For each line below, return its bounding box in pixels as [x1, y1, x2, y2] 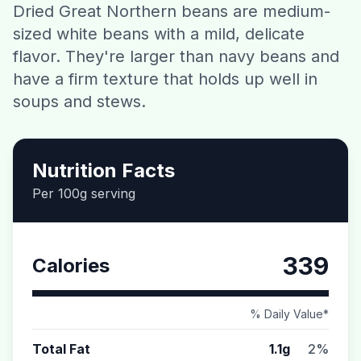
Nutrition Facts [32, 159, 175, 182]
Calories [32, 254, 110, 277]
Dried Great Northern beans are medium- [13, 2, 330, 21]
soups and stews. [13, 92, 146, 111]
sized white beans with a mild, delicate [13, 24, 305, 44]
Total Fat [32, 341, 90, 357]
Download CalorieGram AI [108, 59, 253, 73]
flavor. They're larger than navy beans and [13, 47, 339, 66]
